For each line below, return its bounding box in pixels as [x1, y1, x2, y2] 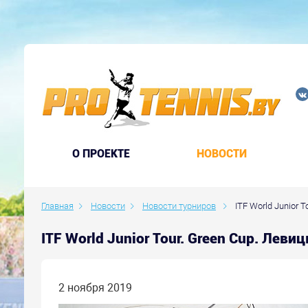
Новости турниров [142, 201, 216, 211]
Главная [41, 201, 74, 211]
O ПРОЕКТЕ [72, 147, 131, 160]
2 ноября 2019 [58, 280, 132, 294]
